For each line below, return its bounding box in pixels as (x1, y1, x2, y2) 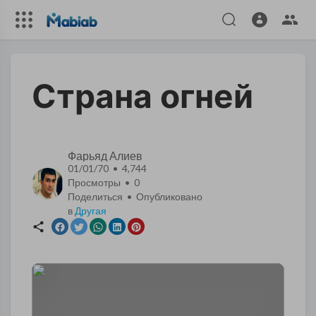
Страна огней (32, 76, 253, 116)
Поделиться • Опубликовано (68, 190, 202, 202)
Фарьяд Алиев (68, 149, 142, 162)
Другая (75, 205, 107, 217)
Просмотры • (68, 176, 134, 188)
